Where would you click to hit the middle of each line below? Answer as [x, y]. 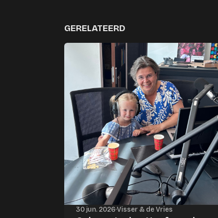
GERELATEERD [95, 28]
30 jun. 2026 [96, 209]
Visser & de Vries [145, 209]
